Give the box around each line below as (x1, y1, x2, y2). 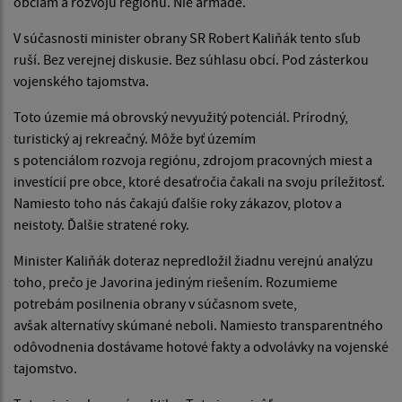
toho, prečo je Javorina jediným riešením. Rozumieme (13, 272, 337, 291)
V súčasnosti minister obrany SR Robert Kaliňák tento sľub (13, 28, 361, 47)
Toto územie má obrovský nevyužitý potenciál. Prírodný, (13, 107, 348, 126)
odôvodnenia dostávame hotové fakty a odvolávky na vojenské (13, 336, 389, 355)
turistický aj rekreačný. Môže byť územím (13, 128, 256, 147)
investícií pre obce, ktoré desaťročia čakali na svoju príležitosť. (13, 171, 385, 190)
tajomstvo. (13, 358, 77, 377)
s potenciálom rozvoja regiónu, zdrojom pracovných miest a (13, 150, 372, 169)
